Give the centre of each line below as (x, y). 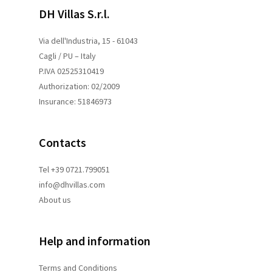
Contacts (63, 142)
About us (55, 199)
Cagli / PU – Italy (67, 56)
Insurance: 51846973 (75, 101)
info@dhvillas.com (72, 184)
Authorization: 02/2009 (79, 86)
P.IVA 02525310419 (71, 71)
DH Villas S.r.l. (74, 13)
